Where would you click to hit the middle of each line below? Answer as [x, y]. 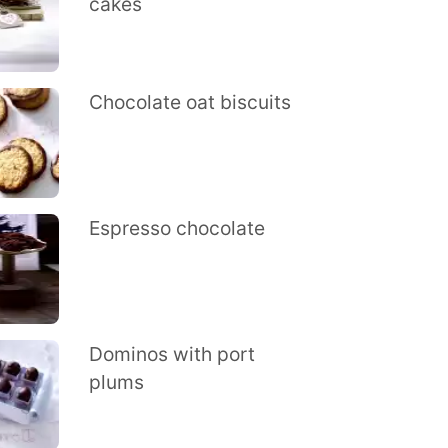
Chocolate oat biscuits [189, 102]
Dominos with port [171, 354]
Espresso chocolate [176, 228]
